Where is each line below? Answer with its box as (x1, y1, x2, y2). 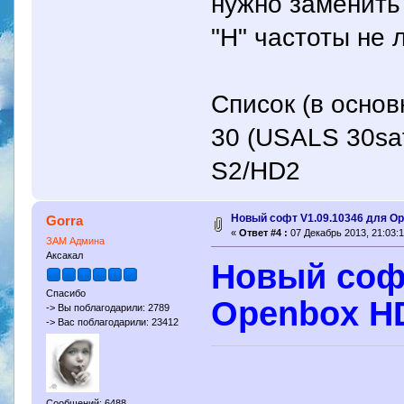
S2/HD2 (211, 155, 301, 185)
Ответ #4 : (238, 226, 288, 238)
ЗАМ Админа (45, 234, 105, 246)
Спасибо (45, 288, 86, 299)
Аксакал (45, 249, 83, 261)
